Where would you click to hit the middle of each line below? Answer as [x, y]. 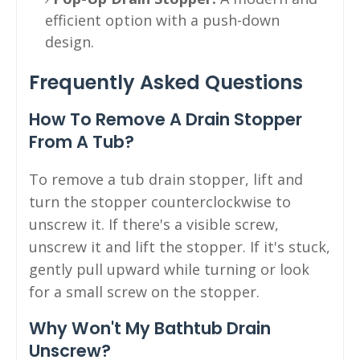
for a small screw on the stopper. [144, 291]
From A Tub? [82, 141]
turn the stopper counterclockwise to [160, 201]
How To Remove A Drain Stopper [166, 119]
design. [70, 41]
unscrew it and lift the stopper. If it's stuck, [180, 246]
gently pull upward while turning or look [169, 269]
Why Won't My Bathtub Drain [150, 328]
